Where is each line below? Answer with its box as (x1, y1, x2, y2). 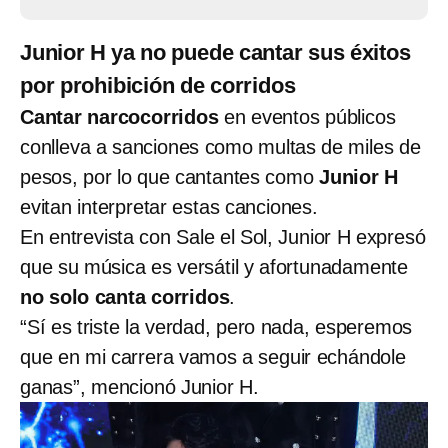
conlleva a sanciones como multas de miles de (20, 135, 421, 158)
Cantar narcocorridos (20, 105, 219, 128)
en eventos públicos (218, 105, 396, 128)
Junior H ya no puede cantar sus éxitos (20, 39, 411, 65)
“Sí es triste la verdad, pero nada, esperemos (20, 315, 413, 338)
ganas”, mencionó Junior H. (20, 375, 259, 398)
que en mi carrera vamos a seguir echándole (20, 345, 406, 368)
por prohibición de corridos (20, 72, 296, 98)
